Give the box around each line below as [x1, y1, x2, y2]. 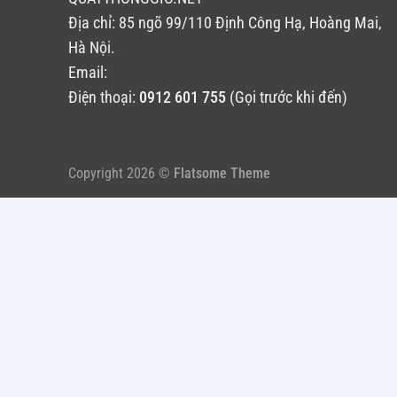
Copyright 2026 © [68, 165, 174, 183]
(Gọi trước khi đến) [226, 89, 347, 107]
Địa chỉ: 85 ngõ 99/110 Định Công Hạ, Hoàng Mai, [68, 14, 382, 33]
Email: [68, 64, 107, 82]
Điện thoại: [68, 89, 139, 107]
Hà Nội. [68, 39, 115, 58]
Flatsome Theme [174, 165, 270, 183]
